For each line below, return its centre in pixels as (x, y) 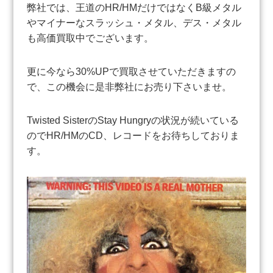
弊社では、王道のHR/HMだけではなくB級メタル (134, 7)
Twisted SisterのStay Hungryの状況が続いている (133, 120)
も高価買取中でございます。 (90, 38)
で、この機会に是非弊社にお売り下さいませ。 (129, 87)
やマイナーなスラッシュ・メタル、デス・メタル (134, 23)
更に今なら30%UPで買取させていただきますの (132, 71)
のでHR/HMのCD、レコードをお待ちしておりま (133, 135)
